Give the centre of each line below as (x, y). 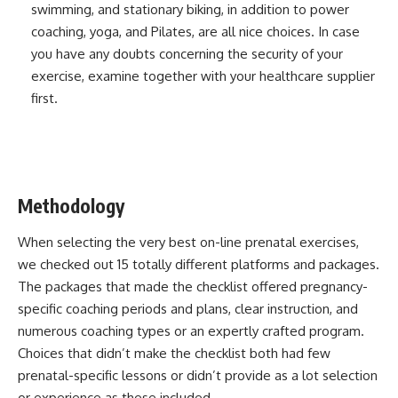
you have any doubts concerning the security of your (187, 53)
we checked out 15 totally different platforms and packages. (199, 264)
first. (44, 98)
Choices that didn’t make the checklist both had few (174, 353)
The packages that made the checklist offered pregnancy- (193, 286)
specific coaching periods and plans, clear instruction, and (188, 308)
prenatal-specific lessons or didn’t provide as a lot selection (198, 375)
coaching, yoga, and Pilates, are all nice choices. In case (195, 31)
